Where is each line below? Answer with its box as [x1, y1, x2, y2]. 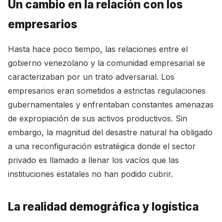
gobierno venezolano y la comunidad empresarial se [8, 58, 205, 68]
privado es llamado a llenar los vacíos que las [8, 155, 179, 165]
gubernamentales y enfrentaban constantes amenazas [8, 100, 214, 110]
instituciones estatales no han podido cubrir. [8, 169, 173, 179]
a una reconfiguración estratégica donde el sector [8, 141, 196, 151]
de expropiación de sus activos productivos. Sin [8, 113, 187, 123]
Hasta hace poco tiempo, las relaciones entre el [8, 44, 188, 54]
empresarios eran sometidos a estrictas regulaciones [8, 86, 206, 96]
